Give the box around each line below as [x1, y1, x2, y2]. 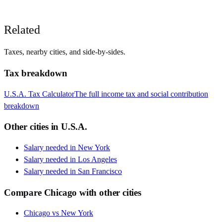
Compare [4, 187, 44, 198]
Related [4, 23, 40, 37]
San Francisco [78, 167, 122, 175]
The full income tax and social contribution [74, 89, 208, 98]
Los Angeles [78, 155, 117, 164]
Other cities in [4, 121, 61, 132]
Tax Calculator [26, 89, 74, 98]
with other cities [77, 187, 141, 198]
